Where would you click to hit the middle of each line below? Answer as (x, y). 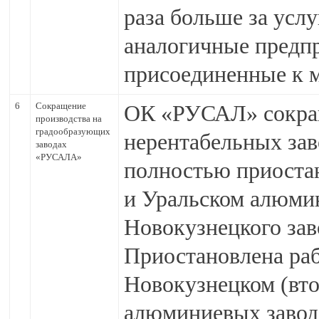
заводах (51, 144)
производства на (69, 119)
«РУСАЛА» (59, 157)
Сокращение (61, 106)
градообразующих (73, 131)
